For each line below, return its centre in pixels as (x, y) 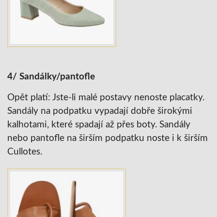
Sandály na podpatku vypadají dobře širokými (100, 111)
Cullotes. (25, 152)
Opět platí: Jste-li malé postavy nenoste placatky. (106, 98)
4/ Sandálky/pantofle (51, 77)
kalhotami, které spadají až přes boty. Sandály (99, 125)
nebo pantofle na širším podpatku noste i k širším (108, 139)
